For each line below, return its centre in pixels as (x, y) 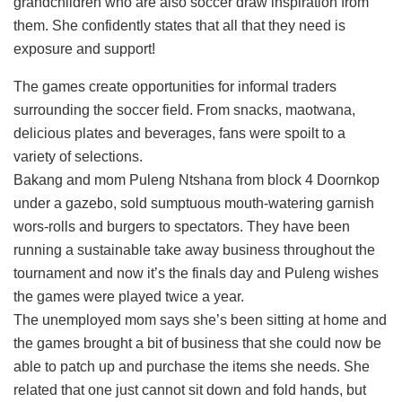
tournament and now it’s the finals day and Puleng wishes (196, 274)
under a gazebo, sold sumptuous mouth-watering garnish (194, 204)
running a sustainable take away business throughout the (194, 250)
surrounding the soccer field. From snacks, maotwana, (184, 110)
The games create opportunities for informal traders (175, 87)
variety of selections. (78, 157)
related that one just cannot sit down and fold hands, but (190, 390)
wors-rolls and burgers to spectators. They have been (182, 227)
